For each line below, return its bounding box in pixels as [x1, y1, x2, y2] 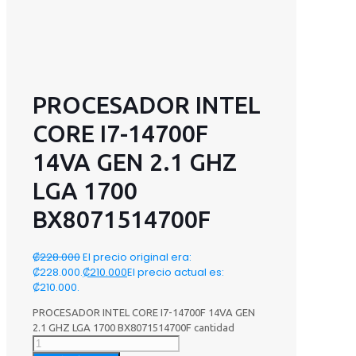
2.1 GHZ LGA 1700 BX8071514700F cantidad [33, 322, 234, 334]
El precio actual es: [127, 265, 224, 281]
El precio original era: [83, 250, 192, 265]
